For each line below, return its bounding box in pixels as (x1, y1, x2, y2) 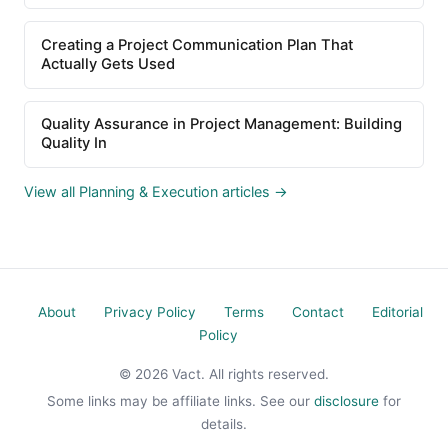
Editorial (371, 303, 423, 320)
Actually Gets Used (41, 55, 175, 74)
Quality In (41, 134, 107, 153)
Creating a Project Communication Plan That (41, 36, 353, 55)
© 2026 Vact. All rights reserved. (119, 365, 329, 382)
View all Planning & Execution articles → (24, 182, 288, 200)
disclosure (314, 392, 379, 409)
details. (201, 415, 247, 432)
